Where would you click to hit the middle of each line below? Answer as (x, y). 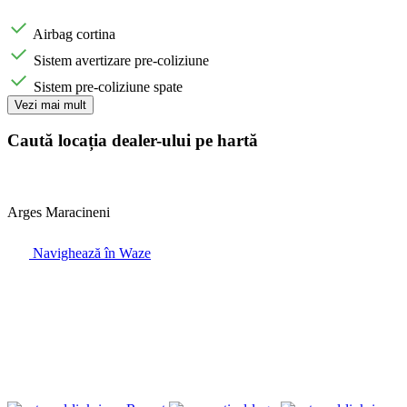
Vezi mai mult (50, 104)
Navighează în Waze (90, 253)
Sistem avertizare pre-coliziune (121, 60)
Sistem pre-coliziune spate (108, 86)
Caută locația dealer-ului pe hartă (133, 141)
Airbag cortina (74, 34)
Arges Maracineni (59, 212)
